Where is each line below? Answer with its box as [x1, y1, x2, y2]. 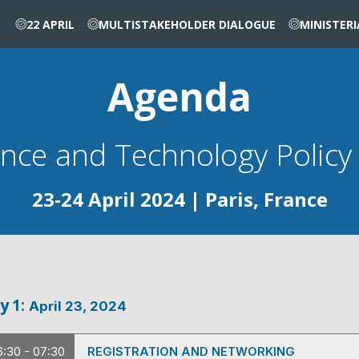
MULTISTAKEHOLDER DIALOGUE [99, 16, 276, 32]
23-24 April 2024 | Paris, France [31, 186, 328, 212]
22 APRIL [26, 16, 75, 32]
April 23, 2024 [29, 298, 127, 314]
